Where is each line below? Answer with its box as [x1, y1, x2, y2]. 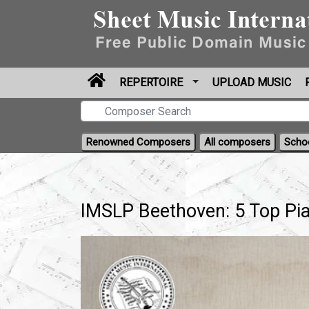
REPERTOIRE [119, 76, 186, 89]
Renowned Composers [86, 136, 190, 148]
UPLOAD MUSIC [212, 76, 292, 89]
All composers [204, 136, 270, 148]
